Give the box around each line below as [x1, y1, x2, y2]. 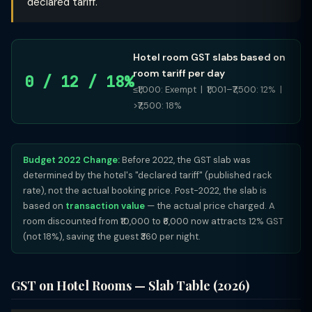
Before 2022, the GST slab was [120, 154, 251, 166]
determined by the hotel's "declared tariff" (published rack [23, 169, 272, 181]
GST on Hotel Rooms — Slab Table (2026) [11, 277, 249, 294]
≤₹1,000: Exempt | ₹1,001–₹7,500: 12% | [133, 84, 284, 95]
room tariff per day [133, 67, 225, 79]
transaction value [65, 200, 145, 212]
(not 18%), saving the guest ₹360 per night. [23, 231, 201, 242]
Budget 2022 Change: [23, 154, 120, 166]
